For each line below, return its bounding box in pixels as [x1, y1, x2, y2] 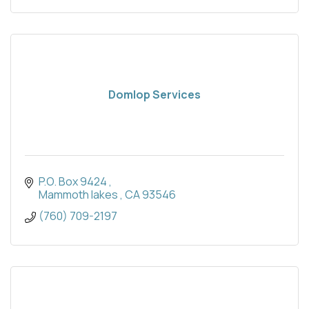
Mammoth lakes [39, 187, 120, 202]
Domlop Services [108, 87, 201, 102]
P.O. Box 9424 [39, 174, 109, 189]
